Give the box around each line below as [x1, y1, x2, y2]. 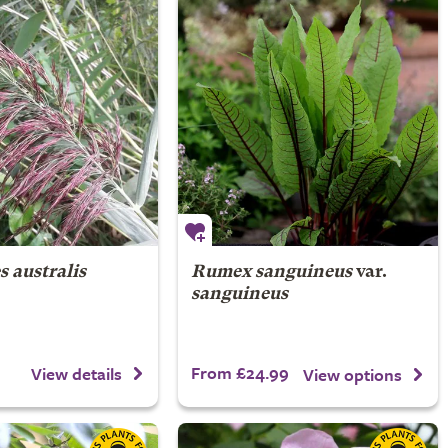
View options [303, 361, 402, 387]
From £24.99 [190, 360, 289, 385]
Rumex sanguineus [190, 264, 352, 281]
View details [31, 360, 122, 386]
